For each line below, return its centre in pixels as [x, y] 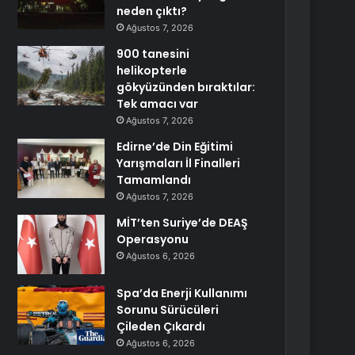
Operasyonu [153, 239]
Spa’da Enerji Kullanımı [182, 293]
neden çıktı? [152, 11]
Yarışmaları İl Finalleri [179, 163]
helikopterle [152, 71]
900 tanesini [153, 54]
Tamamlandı [154, 180]
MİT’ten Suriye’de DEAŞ [183, 223]
